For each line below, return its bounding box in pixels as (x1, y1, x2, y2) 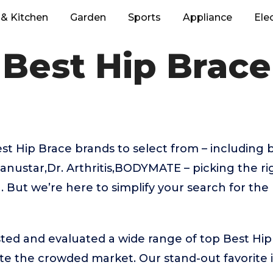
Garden (70, 12, 106, 23)
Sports (128, 12, 161, 23)
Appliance (183, 12, 232, 23)
